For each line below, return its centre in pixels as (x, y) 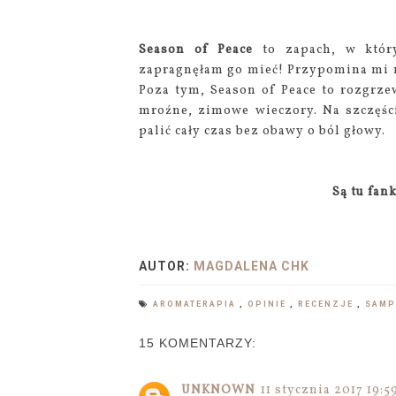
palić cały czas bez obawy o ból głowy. (262, 131)
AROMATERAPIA (196, 304)
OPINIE (269, 304)
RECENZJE (327, 304)
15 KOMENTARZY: (198, 343)
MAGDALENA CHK (251, 266)
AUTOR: (166, 266)
